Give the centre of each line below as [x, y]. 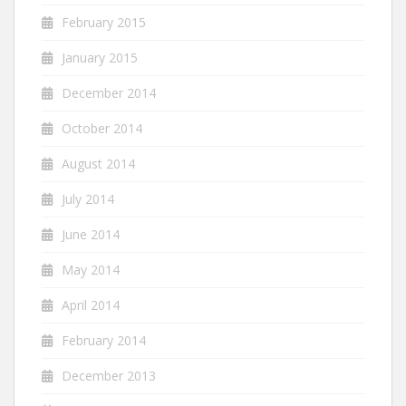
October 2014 [102, 129]
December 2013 [109, 376]
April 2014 [91, 305]
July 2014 [88, 199]
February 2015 [104, 23]
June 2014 [91, 235]
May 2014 [91, 270]
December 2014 [109, 93]
